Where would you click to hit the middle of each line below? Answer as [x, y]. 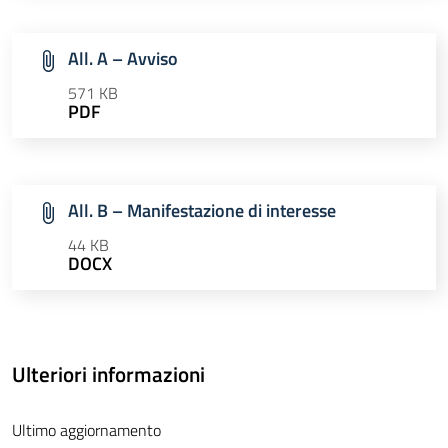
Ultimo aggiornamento [86, 430]
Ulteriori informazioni [108, 374]
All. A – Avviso [123, 59]
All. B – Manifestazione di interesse [202, 211]
